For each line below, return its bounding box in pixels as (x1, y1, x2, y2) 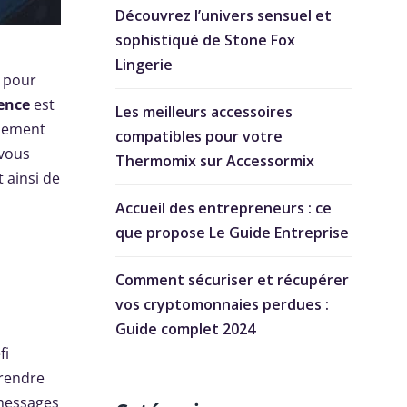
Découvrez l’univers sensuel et (115, 5, 332, 26)
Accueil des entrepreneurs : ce (115, 198, 332, 219)
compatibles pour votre (115, 126, 283, 147)
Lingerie (115, 55, 173, 75)
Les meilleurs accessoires (115, 102, 293, 123)
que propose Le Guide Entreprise (115, 223, 349, 243)
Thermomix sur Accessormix (115, 151, 314, 172)
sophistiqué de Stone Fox (115, 30, 295, 51)
